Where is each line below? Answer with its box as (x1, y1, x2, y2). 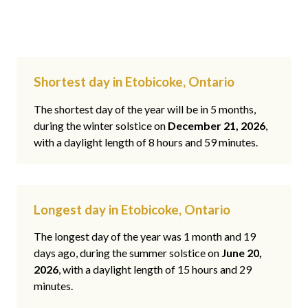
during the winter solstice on (34, 118, 168, 132)
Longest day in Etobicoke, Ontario (34, 201, 230, 217)
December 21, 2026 (168, 118, 265, 132)
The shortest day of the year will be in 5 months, (34, 102, 256, 115)
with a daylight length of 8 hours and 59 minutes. (34, 135, 258, 148)
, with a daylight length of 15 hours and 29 (58, 263, 252, 276)
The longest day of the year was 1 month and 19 (34, 230, 256, 243)
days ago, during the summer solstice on (34, 246, 221, 260)
